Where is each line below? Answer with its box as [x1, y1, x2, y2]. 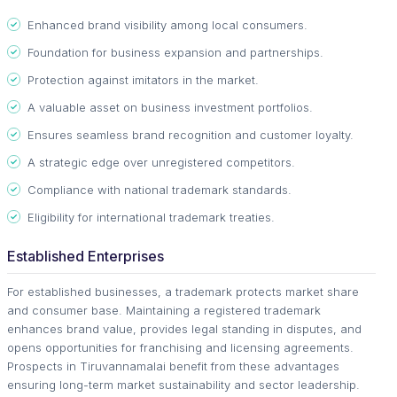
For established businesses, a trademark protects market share [7, 284, 359, 299]
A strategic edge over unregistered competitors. [27, 154, 295, 169]
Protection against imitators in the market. [27, 72, 259, 87]
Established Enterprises [7, 246, 164, 265]
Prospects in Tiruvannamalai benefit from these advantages [7, 358, 339, 373]
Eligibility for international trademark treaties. [27, 209, 275, 224]
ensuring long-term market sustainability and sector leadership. [7, 377, 360, 392]
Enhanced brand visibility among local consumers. [27, 17, 307, 32]
